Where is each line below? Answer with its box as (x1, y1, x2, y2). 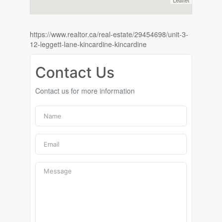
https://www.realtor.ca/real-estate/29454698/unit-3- (29, 29, 188, 40)
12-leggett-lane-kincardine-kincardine (29, 39, 147, 50)
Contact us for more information (35, 86, 135, 96)
